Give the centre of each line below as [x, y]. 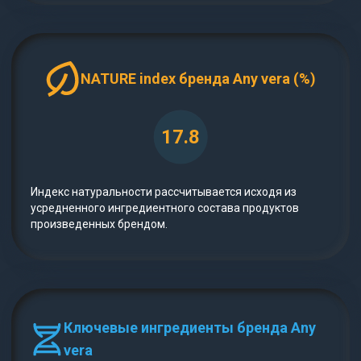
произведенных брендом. [99, 224]
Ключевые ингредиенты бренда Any [190, 328]
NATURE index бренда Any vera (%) [198, 79]
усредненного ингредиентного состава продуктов [165, 208]
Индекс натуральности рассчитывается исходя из [164, 192]
